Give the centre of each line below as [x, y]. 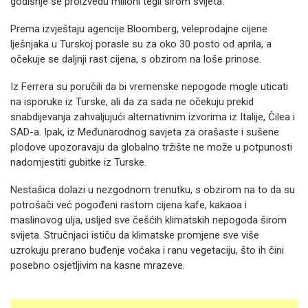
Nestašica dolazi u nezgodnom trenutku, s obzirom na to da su [153, 190]
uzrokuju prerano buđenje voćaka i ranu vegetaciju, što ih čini [147, 250]
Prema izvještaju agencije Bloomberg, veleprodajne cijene [139, 29]
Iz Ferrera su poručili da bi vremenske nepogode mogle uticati [149, 87]
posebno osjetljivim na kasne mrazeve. [98, 265]
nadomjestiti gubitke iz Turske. [78, 162]
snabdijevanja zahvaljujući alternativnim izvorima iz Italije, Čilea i [153, 117]
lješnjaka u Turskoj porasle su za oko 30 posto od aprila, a [141, 44]
